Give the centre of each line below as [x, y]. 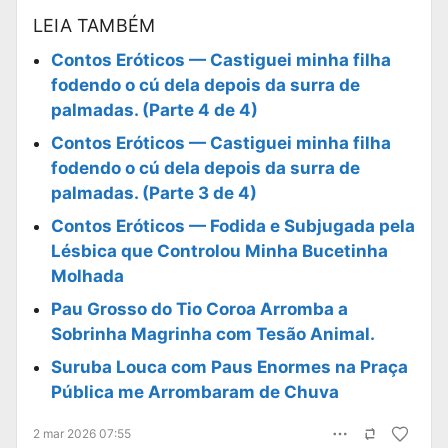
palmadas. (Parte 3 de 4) [154, 193]
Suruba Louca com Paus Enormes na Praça [229, 367]
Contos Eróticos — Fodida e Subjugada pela [233, 226]
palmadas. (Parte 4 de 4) [154, 110]
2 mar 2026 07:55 [82, 434]
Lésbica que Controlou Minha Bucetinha [219, 251]
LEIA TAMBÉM [94, 26]
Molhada [87, 276]
